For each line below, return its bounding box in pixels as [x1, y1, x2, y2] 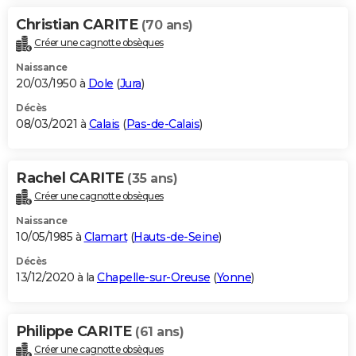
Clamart [83, 230, 127, 245]
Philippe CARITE [16, 323, 135, 341]
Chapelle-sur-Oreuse [97, 270, 211, 285]
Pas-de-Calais [126, 117, 199, 132]
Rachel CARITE [16, 169, 127, 188]
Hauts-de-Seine [133, 230, 219, 245]
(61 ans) [135, 324, 184, 340]
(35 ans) [127, 171, 177, 187]
